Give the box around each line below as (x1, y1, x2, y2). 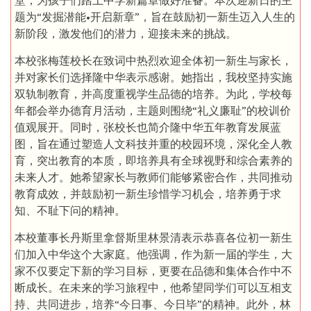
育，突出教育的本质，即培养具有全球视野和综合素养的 (15, 153, 292, 168)
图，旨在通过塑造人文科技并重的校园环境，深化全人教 (15, 137, 292, 151)
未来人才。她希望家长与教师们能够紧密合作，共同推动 (15, 170, 292, 185)
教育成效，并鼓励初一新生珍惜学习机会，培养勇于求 (15, 187, 281, 201)
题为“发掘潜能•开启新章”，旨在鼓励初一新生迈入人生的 (15, 10, 295, 24)
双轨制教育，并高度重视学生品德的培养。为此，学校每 (15, 87, 292, 101)
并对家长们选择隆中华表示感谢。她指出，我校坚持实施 (15, 70, 292, 85)
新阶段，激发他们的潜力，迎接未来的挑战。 (15, 26, 237, 41)
